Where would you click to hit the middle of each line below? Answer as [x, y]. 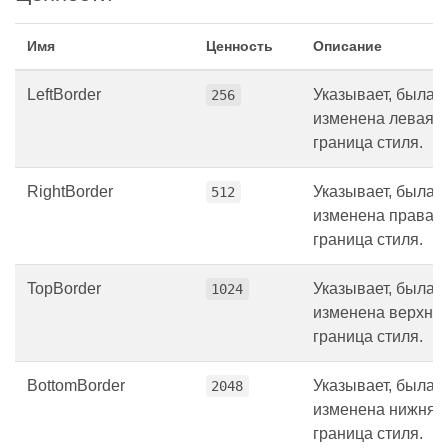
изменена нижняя [379, 410]
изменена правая [378, 216]
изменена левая [373, 119]
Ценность [239, 46]
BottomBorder [76, 386]
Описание [347, 46]
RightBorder [70, 192]
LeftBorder [64, 95]
